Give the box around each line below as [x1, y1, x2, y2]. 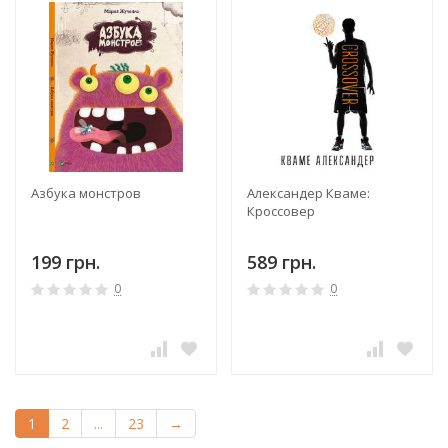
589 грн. [247, 249, 316, 274]
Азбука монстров [31, 183, 141, 202]
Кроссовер [247, 201, 315, 220]
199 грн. [31, 249, 100, 274]
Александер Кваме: [247, 183, 370, 202]
